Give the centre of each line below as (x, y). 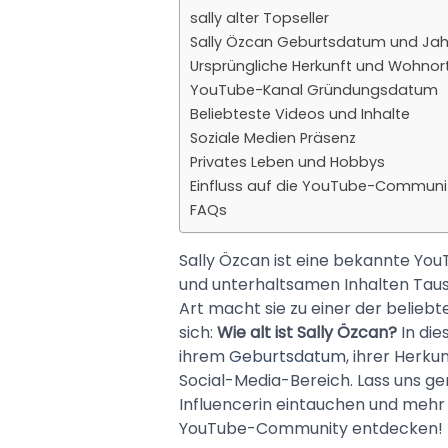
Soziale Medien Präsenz (272, 137)
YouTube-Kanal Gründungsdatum (313, 89)
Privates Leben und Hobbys (287, 161)
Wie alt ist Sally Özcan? (306, 332)
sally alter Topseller (259, 17)
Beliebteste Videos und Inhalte (299, 113)
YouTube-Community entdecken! (310, 428)
